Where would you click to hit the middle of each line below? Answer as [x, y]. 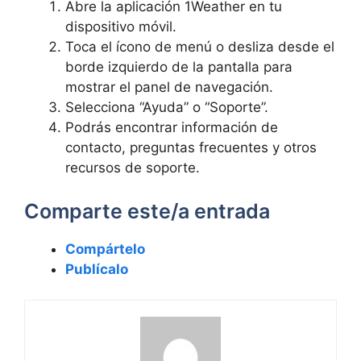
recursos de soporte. [133, 168]
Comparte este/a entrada [147, 211]
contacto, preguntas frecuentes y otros [191, 147]
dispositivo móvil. [121, 27]
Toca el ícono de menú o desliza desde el [200, 47]
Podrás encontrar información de [172, 127]
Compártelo [105, 249]
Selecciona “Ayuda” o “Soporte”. [167, 107]
